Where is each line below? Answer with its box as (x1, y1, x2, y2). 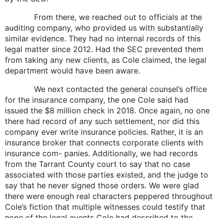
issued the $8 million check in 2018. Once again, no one (5, 105, 210, 115)
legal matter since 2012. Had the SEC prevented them (5, 44, 203, 54)
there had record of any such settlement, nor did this (5, 116, 200, 126)
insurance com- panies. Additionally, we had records (5, 148, 198, 158)
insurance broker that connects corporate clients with (5, 137, 203, 147)
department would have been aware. (5, 65, 143, 75)
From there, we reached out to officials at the (5, 12, 202, 22)
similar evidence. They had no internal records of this (5, 33, 200, 43)
